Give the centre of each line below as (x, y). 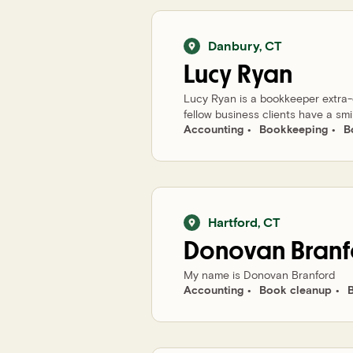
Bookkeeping (294, 129)
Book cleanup (295, 290)
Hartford (233, 222)
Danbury (234, 45)
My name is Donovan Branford (259, 275)
